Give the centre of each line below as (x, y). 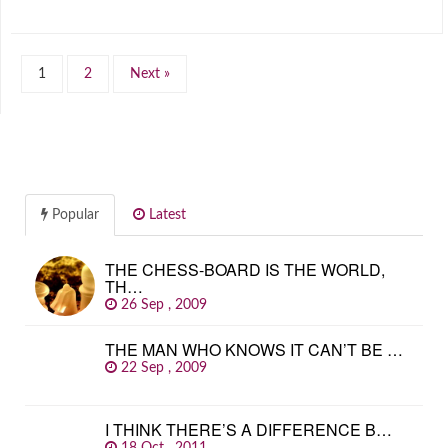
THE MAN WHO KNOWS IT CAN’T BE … (254, 349)
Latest (165, 215)
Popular (73, 215)
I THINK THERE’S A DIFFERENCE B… (248, 429)
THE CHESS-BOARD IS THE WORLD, (245, 269)
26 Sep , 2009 (166, 305)
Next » (150, 74)
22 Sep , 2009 (166, 368)
